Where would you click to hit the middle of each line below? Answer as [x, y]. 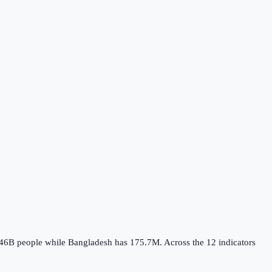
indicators [236, 242]
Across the [185, 242]
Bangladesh [90, 242]
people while [41, 242]
